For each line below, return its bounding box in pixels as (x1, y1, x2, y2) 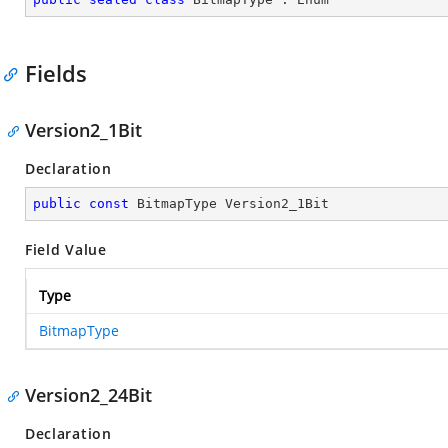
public (33, 196, 81, 211)
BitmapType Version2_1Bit (129, 196, 329, 211)
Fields (25, 58, 87, 88)
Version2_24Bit (25, 383, 152, 407)
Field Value (25, 240, 107, 259)
